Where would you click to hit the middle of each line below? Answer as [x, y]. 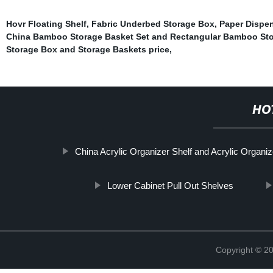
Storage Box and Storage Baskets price [87, 49]
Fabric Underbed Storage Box [153, 24]
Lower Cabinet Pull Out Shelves [171, 186]
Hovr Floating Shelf [46, 24]
